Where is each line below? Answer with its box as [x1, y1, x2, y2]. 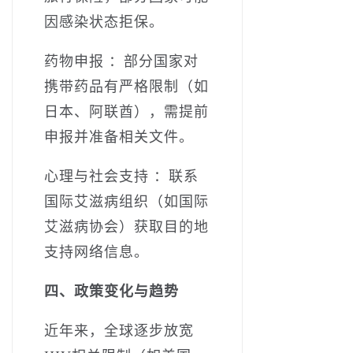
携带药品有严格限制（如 [44, 78, 209, 95]
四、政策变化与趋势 [44, 283, 179, 299]
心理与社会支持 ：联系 [44, 168, 199, 184]
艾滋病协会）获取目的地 [44, 218, 209, 235]
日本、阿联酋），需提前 [44, 103, 209, 120]
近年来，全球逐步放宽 [44, 322, 194, 339]
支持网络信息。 [44, 243, 149, 260]
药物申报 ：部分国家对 [44, 53, 199, 69]
